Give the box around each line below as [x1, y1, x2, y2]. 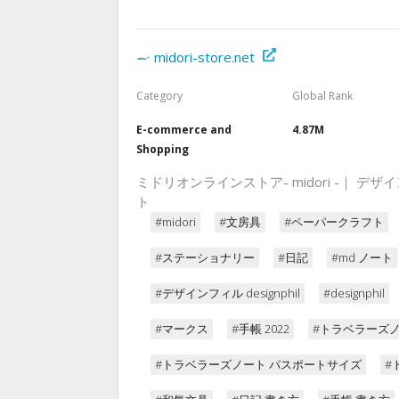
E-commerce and [136, 121, 232, 137]
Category [136, 87, 183, 103]
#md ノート [331, 248, 393, 265]
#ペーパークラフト [284, 213, 384, 230]
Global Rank [291, 87, 353, 103]
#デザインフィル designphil [155, 284, 300, 301]
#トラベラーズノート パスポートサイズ [155, 355, 362, 372]
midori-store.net [154, 47, 255, 66]
